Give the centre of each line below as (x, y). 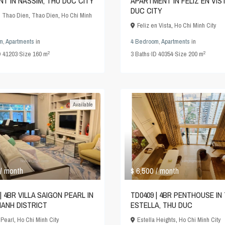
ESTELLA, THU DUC (161, 205)
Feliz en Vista (154, 26)
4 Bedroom (145, 42)
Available (83, 105)
